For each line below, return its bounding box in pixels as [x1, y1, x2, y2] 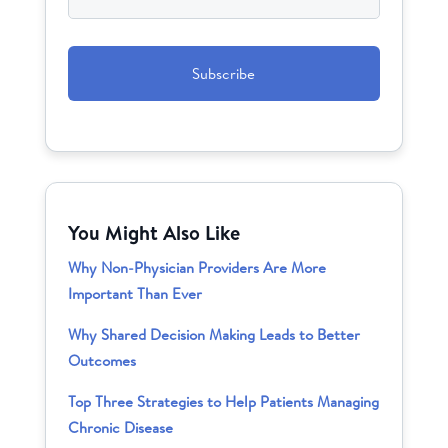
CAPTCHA [68, 29, 139, 51]
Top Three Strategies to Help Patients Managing [68, 391, 380, 413]
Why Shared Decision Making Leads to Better [68, 324, 361, 346]
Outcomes [68, 350, 137, 372]
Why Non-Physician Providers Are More [68, 257, 327, 279]
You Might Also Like [68, 219, 241, 247]
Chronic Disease [68, 417, 174, 439]
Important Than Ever [68, 283, 203, 305]
